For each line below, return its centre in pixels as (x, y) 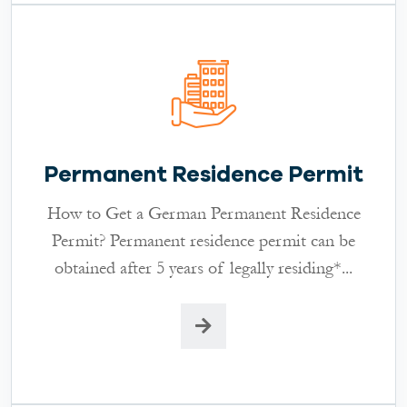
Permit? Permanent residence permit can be (203, 240)
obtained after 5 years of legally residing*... (203, 268)
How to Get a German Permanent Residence (203, 213)
